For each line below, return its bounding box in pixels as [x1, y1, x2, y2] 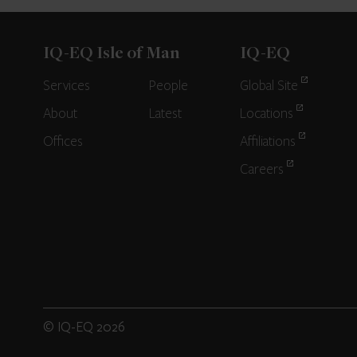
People [149, 78, 189, 94]
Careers [239, 162, 284, 178]
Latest [149, 106, 182, 122]
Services [42, 78, 90, 94]
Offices [42, 134, 83, 150]
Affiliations [239, 134, 296, 150]
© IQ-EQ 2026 [42, 317, 125, 335]
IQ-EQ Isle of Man [42, 45, 180, 63]
